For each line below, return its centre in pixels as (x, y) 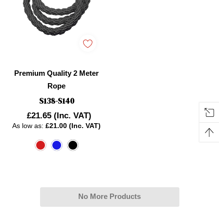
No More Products (109, 197)
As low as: (29, 126)
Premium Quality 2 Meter (56, 73)
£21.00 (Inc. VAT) (73, 126)
